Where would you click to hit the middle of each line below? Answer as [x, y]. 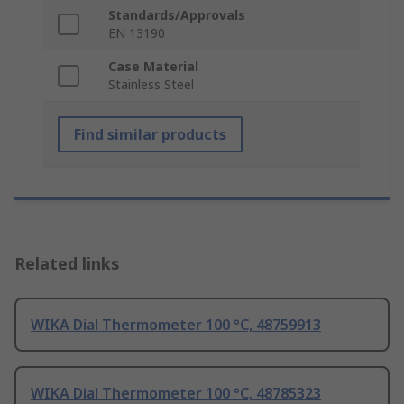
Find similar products [150, 135]
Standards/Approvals [177, 15]
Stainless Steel [151, 85]
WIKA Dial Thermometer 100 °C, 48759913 [176, 325]
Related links [67, 264]
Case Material [153, 67]
